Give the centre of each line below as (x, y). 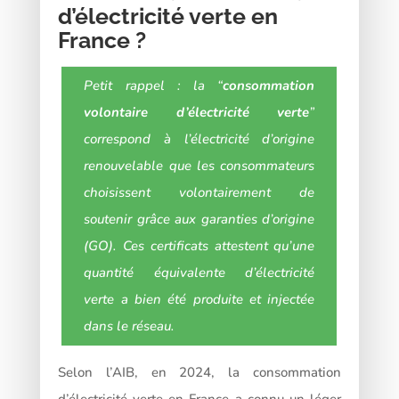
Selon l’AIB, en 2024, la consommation (199, 372)
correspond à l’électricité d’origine (199, 138)
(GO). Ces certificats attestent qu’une (199, 245)
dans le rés (117, 326)
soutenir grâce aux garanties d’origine (199, 219)
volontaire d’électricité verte (197, 112)
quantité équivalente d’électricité (199, 272)
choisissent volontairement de (199, 192)
